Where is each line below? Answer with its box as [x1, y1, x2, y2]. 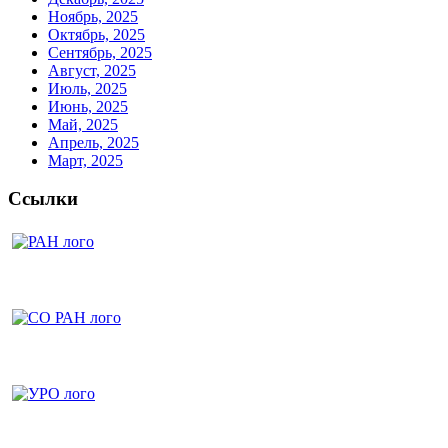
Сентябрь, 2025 [48, 43, 152, 61]
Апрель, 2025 [48, 133, 139, 151]
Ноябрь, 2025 [48, 7, 138, 25]
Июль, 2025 [48, 79, 127, 97]
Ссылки [8, 188, 78, 210]
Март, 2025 [48, 151, 123, 169]
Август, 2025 [48, 61, 136, 79]
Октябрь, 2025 [48, 25, 145, 43]
